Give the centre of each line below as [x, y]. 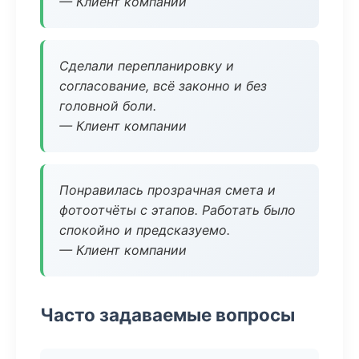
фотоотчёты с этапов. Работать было [177, 210]
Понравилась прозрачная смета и [167, 190]
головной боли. [108, 106]
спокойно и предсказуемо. [145, 230]
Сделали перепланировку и [147, 66]
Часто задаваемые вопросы [167, 315]
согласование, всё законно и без [163, 86]
